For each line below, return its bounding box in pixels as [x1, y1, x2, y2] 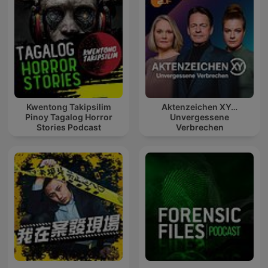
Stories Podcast [36, 122, 101, 133]
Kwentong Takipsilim [26, 102, 111, 112]
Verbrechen [175, 122, 224, 133]
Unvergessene [170, 112, 229, 123]
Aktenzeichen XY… [162, 102, 237, 112]
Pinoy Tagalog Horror [25, 112, 112, 123]
